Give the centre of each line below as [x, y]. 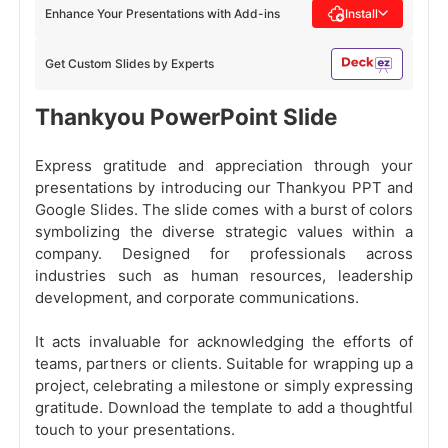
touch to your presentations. [135, 430]
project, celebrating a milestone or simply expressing [224, 386]
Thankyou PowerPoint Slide [186, 117]
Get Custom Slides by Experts [129, 64]
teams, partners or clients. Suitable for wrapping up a [224, 364]
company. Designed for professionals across [224, 254]
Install [361, 13]
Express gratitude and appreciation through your [224, 166]
